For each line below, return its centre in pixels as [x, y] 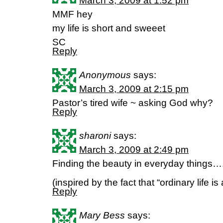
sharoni [95, 136]
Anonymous [105, 75]
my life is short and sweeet [109, 28]
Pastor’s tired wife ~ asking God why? [133, 103]
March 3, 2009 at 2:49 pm [134, 150]
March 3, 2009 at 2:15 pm [134, 89]
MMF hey [72, 14]
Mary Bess [102, 215]
